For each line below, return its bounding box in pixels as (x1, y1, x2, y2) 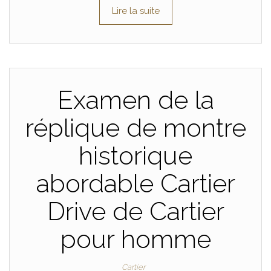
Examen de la (57, 85, 214, 116)
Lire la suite (111, 5, 160, 17)
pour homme (60, 224, 211, 255)
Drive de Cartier (47, 197, 224, 227)
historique (79, 141, 192, 171)
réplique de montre (25, 113, 246, 143)
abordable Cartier (36, 169, 235, 199)
